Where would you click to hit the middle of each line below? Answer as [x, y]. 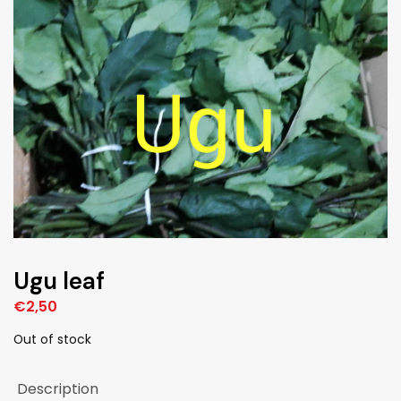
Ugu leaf [59, 281]
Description [58, 388]
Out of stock [52, 339]
